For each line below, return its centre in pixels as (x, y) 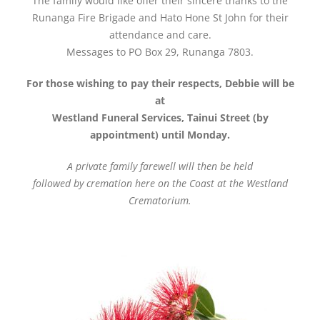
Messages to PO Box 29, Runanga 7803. (160, 51)
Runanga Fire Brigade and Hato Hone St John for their (160, 17)
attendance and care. (160, 34)
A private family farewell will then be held (160, 166)
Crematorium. (160, 200)
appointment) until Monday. (160, 134)
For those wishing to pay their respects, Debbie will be (160, 83)
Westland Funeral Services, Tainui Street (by (160, 117)
